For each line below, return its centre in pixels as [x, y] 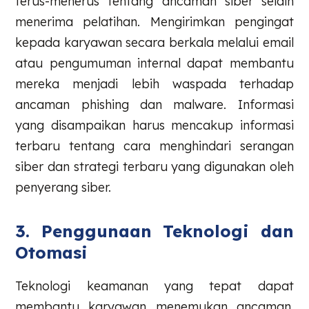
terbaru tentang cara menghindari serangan [154, 146]
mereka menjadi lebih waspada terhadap [154, 83]
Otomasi [52, 253]
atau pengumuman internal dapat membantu [154, 63]
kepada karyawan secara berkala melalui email [154, 42]
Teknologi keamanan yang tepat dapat [154, 286]
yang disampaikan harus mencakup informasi [154, 125]
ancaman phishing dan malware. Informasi [154, 104]
